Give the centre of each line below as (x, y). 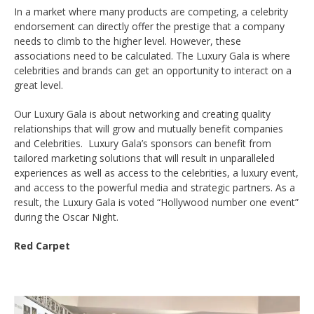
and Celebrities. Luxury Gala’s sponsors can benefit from (143, 143)
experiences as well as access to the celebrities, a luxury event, (156, 172)
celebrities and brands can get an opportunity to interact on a (153, 70)
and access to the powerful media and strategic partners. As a (155, 187)
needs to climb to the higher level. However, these (128, 41)
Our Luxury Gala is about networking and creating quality (142, 114)
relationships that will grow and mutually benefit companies (149, 128)
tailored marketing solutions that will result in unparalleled (144, 158)
